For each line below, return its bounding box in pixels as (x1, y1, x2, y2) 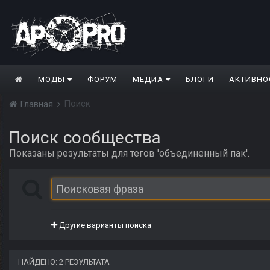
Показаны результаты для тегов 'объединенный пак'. (9, 148, 250, 160)
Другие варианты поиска (57, 221, 151, 230)
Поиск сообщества (9, 128, 162, 148)
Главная (17, 99, 55, 110)
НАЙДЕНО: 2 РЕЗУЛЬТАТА (18, 257, 110, 267)
